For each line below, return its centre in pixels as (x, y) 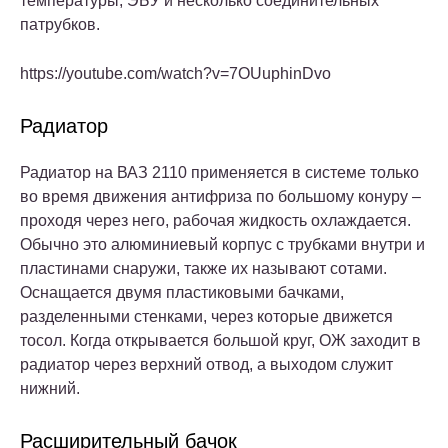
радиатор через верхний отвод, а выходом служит (206, 364)
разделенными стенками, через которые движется (206, 316)
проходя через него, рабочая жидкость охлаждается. (215, 220)
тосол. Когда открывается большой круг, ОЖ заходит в (220, 340)
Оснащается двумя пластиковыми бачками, (182, 292)
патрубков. (60, 24)
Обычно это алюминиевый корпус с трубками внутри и (222, 244)
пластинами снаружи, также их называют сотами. (203, 268)
